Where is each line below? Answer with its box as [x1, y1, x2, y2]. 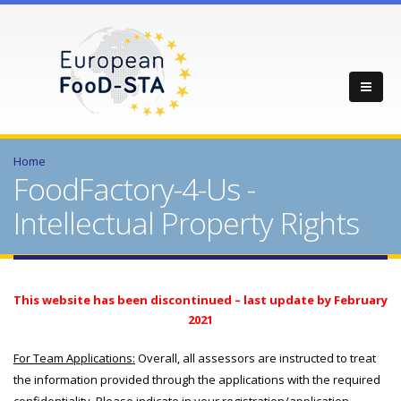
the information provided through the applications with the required [13, 371, 380, 388]
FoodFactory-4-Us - [13, 168, 255, 209]
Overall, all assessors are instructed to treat [135, 350, 376, 366]
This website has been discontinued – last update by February [13, 292, 388, 308]
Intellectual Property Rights [13, 202, 359, 243]
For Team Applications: [13, 350, 135, 366]
